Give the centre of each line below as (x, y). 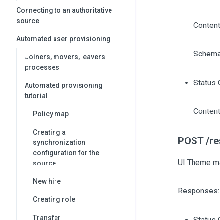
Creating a (49, 132)
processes (42, 67)
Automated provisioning (64, 85)
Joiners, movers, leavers (65, 57)
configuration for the (66, 153)
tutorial (36, 96)
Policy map (51, 114)
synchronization (59, 142)
